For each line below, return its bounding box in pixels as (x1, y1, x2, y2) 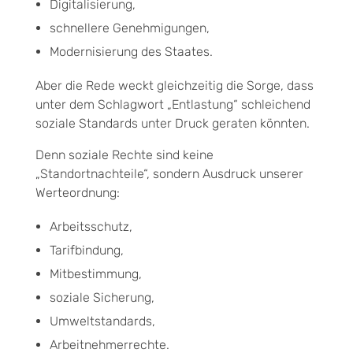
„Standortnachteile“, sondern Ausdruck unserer (35, 165, 303, 181)
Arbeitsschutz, (49, 218, 132, 234)
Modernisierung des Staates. (49, 43, 213, 59)
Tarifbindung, (49, 242, 124, 258)
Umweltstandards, (49, 313, 155, 329)
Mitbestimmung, (49, 266, 142, 281)
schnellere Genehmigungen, (49, 20, 210, 35)
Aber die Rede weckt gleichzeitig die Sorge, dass (35, 77, 314, 93)
